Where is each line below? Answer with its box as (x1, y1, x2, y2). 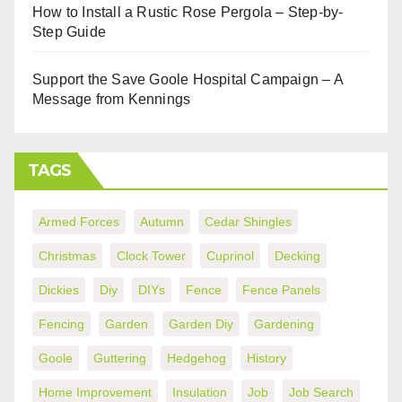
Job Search (289, 384, 354, 399)
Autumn (140, 214, 184, 229)
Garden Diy (169, 316, 233, 331)
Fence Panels (242, 282, 320, 297)
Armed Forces (39, 214, 119, 229)
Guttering (93, 350, 146, 365)
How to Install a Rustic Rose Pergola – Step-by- (32, 4, 344, 20)
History (247, 350, 286, 365)
